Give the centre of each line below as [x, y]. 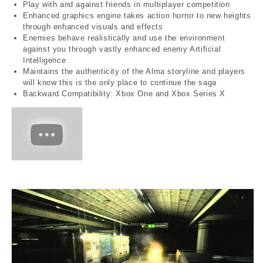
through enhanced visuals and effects [93, 26]
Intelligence [45, 60]
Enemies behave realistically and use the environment [124, 38]
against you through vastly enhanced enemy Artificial [122, 49]
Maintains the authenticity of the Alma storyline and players [134, 71]
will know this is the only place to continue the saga [120, 82]
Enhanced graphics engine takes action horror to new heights [137, 15]
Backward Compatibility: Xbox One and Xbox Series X [124, 93]
